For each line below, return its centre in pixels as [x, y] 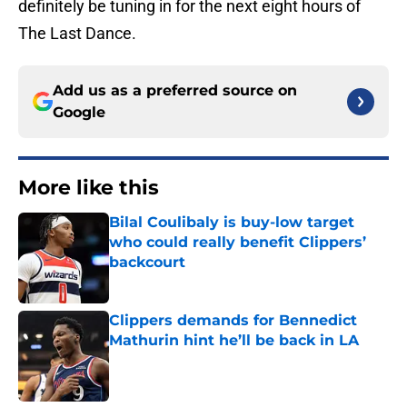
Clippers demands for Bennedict [233, 321]
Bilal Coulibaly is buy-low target [232, 223]
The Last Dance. [77, 34]
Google [79, 113]
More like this [89, 188]
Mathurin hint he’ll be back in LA [234, 341]
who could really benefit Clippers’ [238, 243]
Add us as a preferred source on [175, 91]
